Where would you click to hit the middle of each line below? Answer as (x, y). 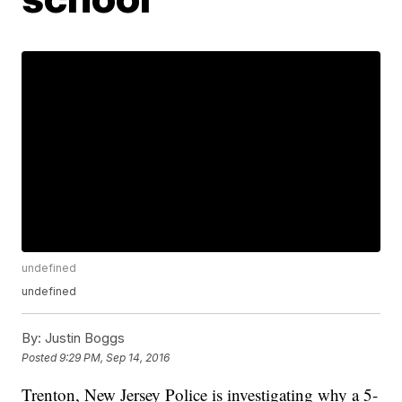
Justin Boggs (83, 338)
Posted (41, 357)
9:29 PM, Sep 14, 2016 (115, 357)
